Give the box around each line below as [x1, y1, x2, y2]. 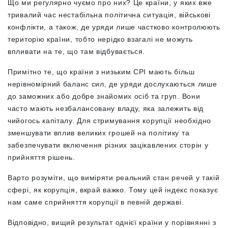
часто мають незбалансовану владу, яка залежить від [8, 104, 204, 112]
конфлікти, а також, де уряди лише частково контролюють [8, 23, 220, 31]
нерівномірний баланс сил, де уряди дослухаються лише [8, 80, 217, 88]
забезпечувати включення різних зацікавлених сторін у [8, 141, 209, 149]
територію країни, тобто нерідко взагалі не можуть [8, 35, 193, 43]
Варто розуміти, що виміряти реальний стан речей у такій [8, 174, 220, 182]
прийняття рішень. [8, 153, 75, 161]
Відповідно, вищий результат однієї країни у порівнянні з [8, 218, 216, 226]
